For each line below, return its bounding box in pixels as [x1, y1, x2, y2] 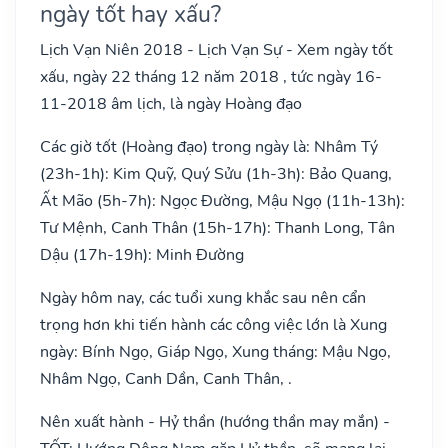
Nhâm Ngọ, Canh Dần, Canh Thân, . [40, 367, 292, 390]
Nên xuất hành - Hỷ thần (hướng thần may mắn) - [40, 410, 390, 433]
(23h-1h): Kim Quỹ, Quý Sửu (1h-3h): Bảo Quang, [40, 162, 392, 185]
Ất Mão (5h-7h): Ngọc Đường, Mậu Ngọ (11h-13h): [40, 189, 405, 212]
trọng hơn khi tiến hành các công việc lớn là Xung [40, 313, 387, 336]
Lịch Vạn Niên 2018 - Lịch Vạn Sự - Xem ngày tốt [40, 38, 393, 61]
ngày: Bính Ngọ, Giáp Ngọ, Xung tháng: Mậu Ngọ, [40, 340, 391, 363]
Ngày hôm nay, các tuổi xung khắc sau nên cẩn [40, 286, 366, 309]
